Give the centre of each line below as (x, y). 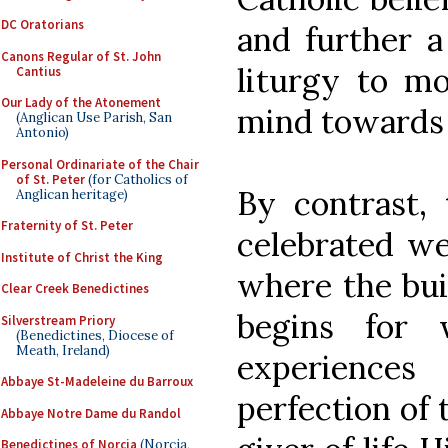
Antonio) (42, 132)
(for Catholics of (136, 179)
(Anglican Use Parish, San (94, 117)
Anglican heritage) (72, 194)
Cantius (38, 71)
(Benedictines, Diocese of (95, 335)
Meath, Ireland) (63, 350)
